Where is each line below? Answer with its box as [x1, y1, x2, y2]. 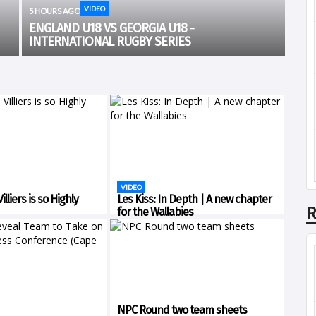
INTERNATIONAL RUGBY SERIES [29, 34, 190, 49]
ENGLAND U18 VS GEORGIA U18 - [29, 20, 194, 36]
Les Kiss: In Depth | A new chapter [116, 193, 272, 206]
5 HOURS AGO [29, 6, 80, 16]
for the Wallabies [116, 205, 193, 219]
